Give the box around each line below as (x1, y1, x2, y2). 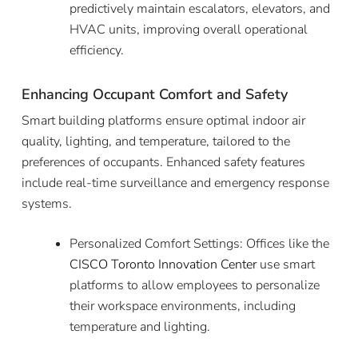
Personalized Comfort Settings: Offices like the (69, 234, 329, 253)
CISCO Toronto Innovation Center (69, 255, 257, 273)
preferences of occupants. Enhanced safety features (21, 153, 305, 171)
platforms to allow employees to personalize (69, 276, 320, 294)
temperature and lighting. (69, 317, 210, 336)
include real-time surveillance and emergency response (21, 173, 329, 192)
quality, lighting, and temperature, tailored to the (21, 132, 290, 150)
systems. (21, 194, 72, 213)
